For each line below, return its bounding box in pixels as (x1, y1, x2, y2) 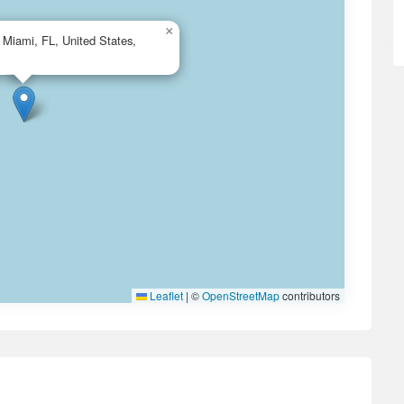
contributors (280, 288, 340, 304)
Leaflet (147, 288, 183, 304)
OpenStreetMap (202, 288, 280, 304)
